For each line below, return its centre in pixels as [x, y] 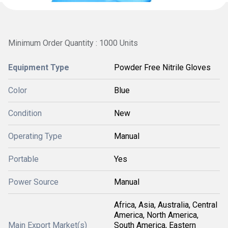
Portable [23, 159]
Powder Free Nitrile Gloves [162, 67]
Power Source [33, 182]
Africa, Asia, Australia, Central [166, 205]
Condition [25, 113]
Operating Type [35, 136]
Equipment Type [39, 67]
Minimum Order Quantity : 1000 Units [73, 43]
